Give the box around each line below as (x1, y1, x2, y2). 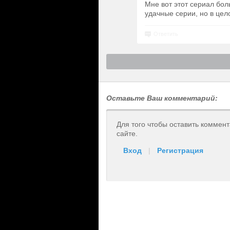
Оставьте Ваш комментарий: (106, 94, 218, 102)
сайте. (117, 129, 138, 138)
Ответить (154, 31, 178, 37)
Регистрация (157, 146, 203, 155)
